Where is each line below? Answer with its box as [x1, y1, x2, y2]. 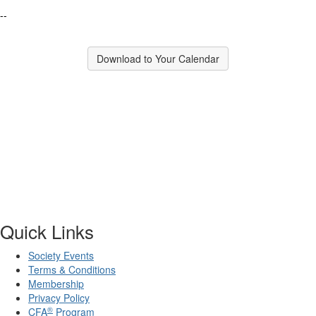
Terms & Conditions [28, 262, 116, 277]
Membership [28, 276, 84, 291]
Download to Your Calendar [97, 51, 219, 66]
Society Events [28, 248, 94, 263]
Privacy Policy [28, 291, 90, 305]
